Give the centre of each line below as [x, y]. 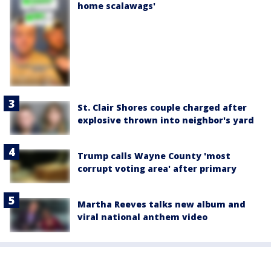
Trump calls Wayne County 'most [154, 156]
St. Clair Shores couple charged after [162, 107]
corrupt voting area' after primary [157, 168]
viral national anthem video [142, 217]
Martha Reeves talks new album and [162, 204]
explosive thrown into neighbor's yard [166, 120]
